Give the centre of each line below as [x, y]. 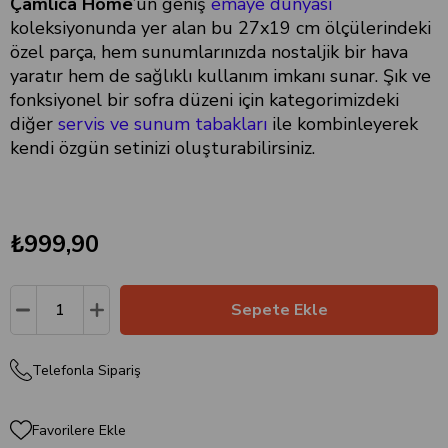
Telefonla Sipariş [86, 370]
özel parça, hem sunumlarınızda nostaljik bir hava [209, 51]
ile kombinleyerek [342, 123]
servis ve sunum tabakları [162, 123]
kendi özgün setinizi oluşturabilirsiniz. [162, 147]
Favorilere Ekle [79, 430]
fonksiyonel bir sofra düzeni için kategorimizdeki [204, 99]
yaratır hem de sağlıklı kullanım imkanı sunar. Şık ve [220, 75]
